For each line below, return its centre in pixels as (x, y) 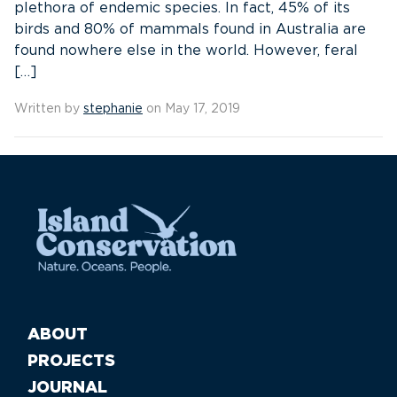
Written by (49, 109)
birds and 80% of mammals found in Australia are (190, 29)
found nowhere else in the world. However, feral (186, 51)
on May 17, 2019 (191, 109)
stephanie (113, 109)
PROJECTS (71, 361)
